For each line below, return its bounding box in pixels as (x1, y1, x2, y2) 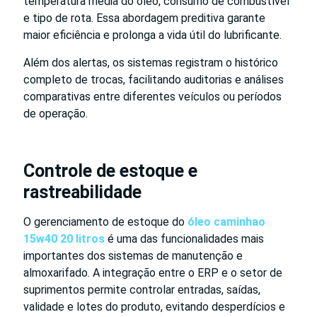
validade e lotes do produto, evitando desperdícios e (23, 299, 285, 313)
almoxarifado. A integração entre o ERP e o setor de (23, 265, 282, 279)
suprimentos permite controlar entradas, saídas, (23, 282, 260, 296)
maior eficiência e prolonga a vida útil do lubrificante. (23, 28, 282, 42)
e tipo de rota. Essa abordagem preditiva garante (23, 11, 265, 25)
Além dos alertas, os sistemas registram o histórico (23, 55, 278, 69)
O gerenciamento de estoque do (23, 214, 188, 229)
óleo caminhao (188, 214, 265, 229)
